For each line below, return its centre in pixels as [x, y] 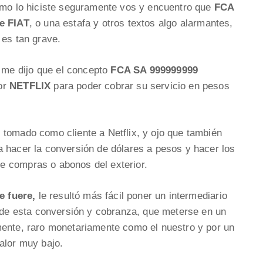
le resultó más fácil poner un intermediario [133, 196]
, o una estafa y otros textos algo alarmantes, [131, 23]
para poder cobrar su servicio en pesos [140, 86]
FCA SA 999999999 [154, 70]
